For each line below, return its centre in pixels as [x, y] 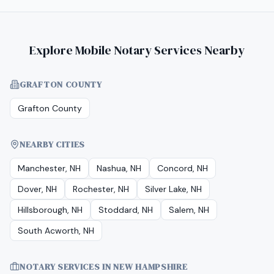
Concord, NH [183, 168]
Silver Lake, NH [173, 189]
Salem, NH [189, 210]
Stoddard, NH [126, 210]
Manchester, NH [49, 168]
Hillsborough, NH [50, 210]
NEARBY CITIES [53, 144]
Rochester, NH [101, 189]
